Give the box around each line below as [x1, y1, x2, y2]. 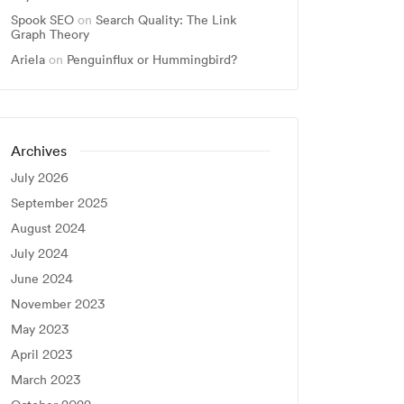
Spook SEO [11, 12, 74, 28]
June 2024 [11, 271, 73, 287]
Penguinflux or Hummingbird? [67, 51, 237, 68]
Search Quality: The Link [96, 12, 236, 28]
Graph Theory [11, 26, 89, 42]
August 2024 [11, 220, 86, 236]
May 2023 [11, 321, 69, 337]
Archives [11, 142, 67, 160]
